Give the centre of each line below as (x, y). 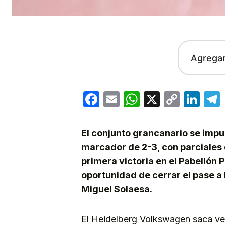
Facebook (137, 99)
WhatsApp (179, 99)
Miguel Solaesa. (117, 189)
